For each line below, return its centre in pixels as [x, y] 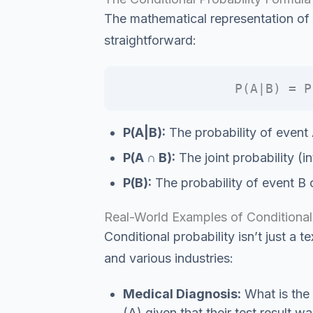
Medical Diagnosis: [182, 294]
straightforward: [150, 40]
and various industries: [168, 258]
